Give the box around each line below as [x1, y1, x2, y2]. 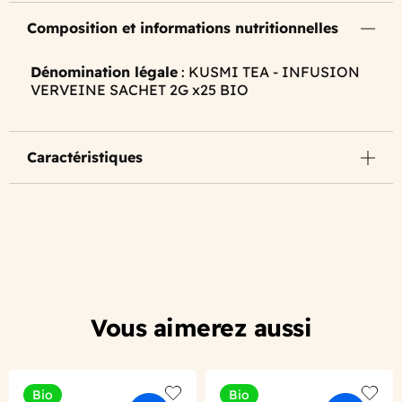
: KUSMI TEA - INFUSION [178, 63, 360, 81]
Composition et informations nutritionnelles [27, 19, 338, 37]
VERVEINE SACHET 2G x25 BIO [31, 81, 249, 99]
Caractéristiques [27, 148, 143, 166]
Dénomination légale [31, 63, 178, 81]
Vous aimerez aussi [91, 312, 311, 343]
